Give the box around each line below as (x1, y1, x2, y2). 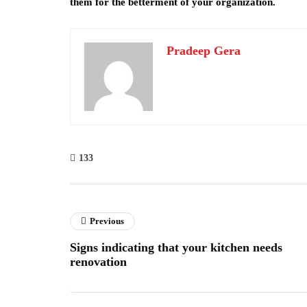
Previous (90, 216, 124, 226)
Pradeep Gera (167, 44, 241, 58)
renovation (70, 255, 127, 269)
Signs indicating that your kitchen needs (70, 241, 282, 254)
